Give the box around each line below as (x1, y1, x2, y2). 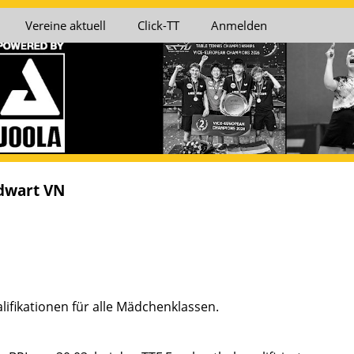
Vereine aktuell (25, 17, 106, 33)
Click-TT (137, 17, 179, 33)
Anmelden (211, 17, 267, 33)
